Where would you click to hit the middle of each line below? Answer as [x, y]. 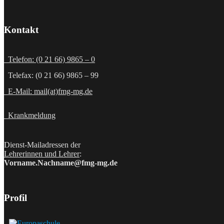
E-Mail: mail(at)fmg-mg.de [48, 91]
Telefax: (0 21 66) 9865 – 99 [51, 75]
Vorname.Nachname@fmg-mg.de [61, 163]
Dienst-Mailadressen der [42, 145]
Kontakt [21, 30]
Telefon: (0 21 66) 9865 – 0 [49, 59]
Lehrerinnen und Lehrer [42, 154]
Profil [15, 197]
